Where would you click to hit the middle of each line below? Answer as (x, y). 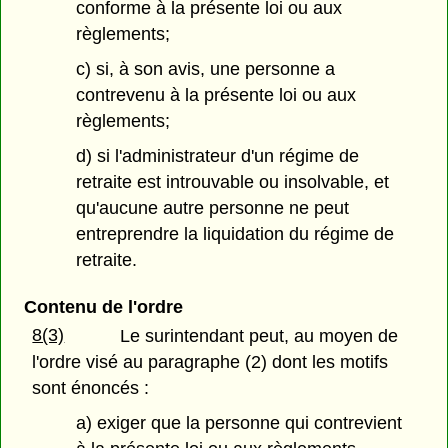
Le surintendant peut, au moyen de (259, 335)
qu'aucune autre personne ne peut (213, 207)
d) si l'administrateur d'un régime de (218, 155)
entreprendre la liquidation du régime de (235, 233)
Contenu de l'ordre (103, 306)
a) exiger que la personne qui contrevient (239, 422)
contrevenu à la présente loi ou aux (216, 94)
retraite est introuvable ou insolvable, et (233, 181)
